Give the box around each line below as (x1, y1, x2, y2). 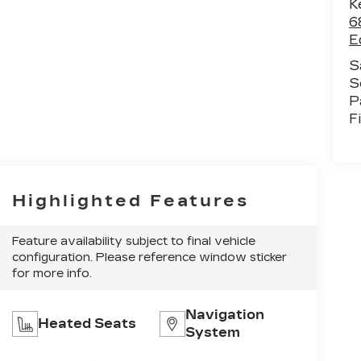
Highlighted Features (11, 191, 249, 211)
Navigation (185, 307, 264, 323)
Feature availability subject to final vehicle (11, 234, 255, 249)
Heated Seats (37, 316, 136, 332)
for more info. (11, 267, 92, 281)
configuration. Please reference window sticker (11, 251, 287, 265)
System (185, 325, 240, 341)
